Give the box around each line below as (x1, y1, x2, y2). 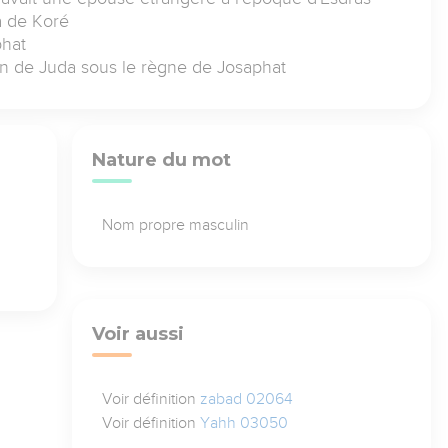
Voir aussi (91, 322, 184, 345)
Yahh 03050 (199, 413, 288, 432)
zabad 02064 (199, 389, 293, 408)
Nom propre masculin (101, 215, 249, 234)
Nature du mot (91, 148, 231, 171)
